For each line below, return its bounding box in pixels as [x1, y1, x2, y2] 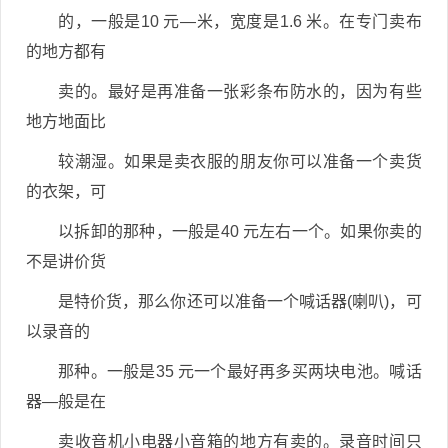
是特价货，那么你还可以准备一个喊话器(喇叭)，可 [58, 293, 422, 310]
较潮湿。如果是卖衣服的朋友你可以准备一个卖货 [58, 153, 422, 170]
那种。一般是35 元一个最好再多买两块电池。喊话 [58, 363, 422, 380]
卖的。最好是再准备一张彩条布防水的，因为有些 [58, 83, 422, 100]
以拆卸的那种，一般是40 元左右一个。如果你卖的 [58, 223, 422, 240]
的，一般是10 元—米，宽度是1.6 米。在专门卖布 [58, 13, 422, 30]
